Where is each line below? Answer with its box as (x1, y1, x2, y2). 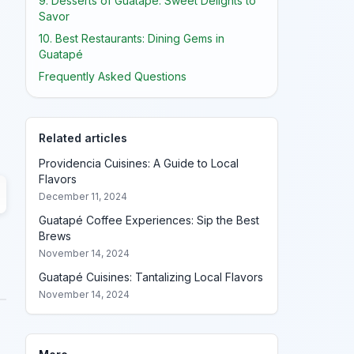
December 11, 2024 (39, 190, 127, 202)
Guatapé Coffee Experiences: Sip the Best (39, 213, 259, 227)
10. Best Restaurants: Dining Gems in (39, 32, 224, 45)
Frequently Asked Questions (39, 70, 186, 83)
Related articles (39, 131, 127, 145)
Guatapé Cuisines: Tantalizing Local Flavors (39, 270, 263, 284)
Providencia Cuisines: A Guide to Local (39, 156, 239, 170)
